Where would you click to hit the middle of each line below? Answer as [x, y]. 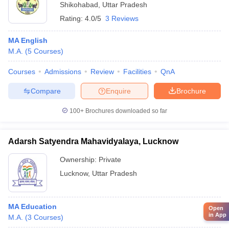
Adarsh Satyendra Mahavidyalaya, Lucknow [93, 141]
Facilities [137, 72]
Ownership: [79, 159]
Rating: [72, 18]
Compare [45, 91]
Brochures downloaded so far [125, 111]
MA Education [32, 207]
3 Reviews [122, 18]
